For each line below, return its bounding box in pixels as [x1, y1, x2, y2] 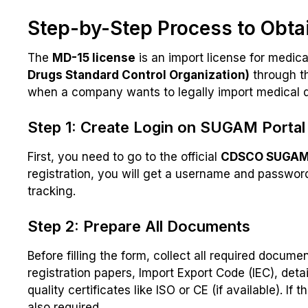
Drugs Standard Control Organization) [27, 68, 250, 82]
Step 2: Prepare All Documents [27, 217, 250, 236]
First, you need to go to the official [27, 150, 221, 164]
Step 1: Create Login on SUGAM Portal [27, 118, 305, 137]
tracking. [27, 184, 76, 199]
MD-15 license [52, 51, 135, 65]
